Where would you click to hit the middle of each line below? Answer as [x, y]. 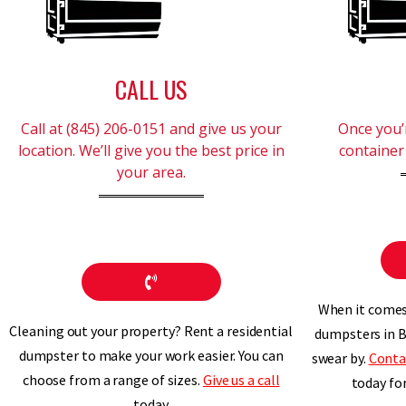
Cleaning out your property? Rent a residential [151, 331]
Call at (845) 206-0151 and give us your [151, 129]
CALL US [151, 89]
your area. [151, 172]
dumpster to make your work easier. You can [151, 355]
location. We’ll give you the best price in [151, 150]
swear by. [340, 358]
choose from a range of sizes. [112, 380]
